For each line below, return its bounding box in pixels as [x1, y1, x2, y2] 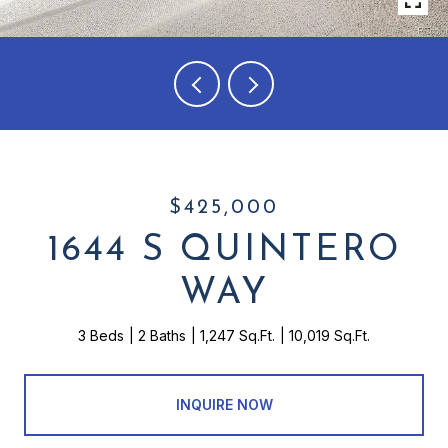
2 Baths [138, 327, 186, 344]
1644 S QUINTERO [47, 233, 401, 269]
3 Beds [78, 327, 124, 344]
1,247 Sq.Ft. [200, 327, 275, 344]
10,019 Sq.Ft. [289, 327, 370, 344]
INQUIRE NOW [175, 395, 273, 413]
